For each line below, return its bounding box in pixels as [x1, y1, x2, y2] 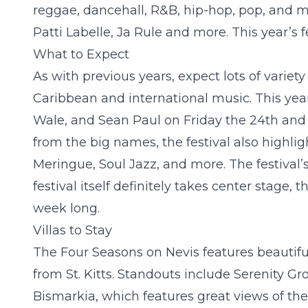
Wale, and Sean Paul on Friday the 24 [33, 112, 265, 128]
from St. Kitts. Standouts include [33, 266, 234, 282]
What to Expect [33, 46, 129, 62]
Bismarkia [33, 288, 96, 304]
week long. [33, 200, 103, 216]
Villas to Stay [33, 222, 112, 238]
